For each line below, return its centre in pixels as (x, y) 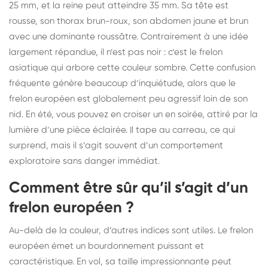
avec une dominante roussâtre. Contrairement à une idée (129, 36)
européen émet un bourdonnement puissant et (106, 246)
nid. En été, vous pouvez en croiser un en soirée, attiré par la (133, 114)
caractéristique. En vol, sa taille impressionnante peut (120, 261)
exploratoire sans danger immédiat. (84, 161)
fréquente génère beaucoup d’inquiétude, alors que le (122, 83)
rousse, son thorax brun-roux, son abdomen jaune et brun (129, 21)
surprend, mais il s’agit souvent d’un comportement (116, 145)
